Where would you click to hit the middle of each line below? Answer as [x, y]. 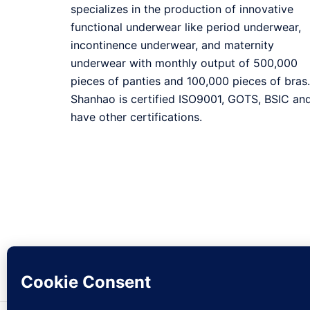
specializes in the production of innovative [182, 9]
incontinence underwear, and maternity [172, 45]
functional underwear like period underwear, [186, 27]
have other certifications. [136, 117]
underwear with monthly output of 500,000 [184, 63]
